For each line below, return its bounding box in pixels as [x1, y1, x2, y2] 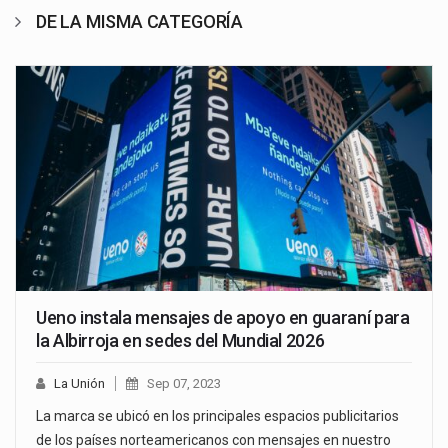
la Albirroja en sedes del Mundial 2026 [36, 329, 325, 351]
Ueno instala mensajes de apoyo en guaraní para [36, 306, 410, 328]
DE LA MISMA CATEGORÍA [35, 11, 244, 33]
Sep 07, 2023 [147, 375, 221, 391]
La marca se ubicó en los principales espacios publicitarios [36, 407, 399, 424]
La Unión [54, 375, 105, 391]
